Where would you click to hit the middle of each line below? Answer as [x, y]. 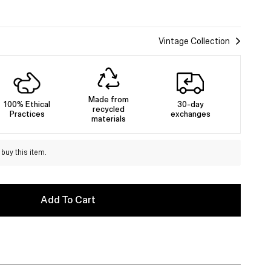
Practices [27, 114]
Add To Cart [68, 201]
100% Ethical [27, 105]
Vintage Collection [194, 41]
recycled [109, 109]
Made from [109, 100]
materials [109, 119]
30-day [190, 105]
